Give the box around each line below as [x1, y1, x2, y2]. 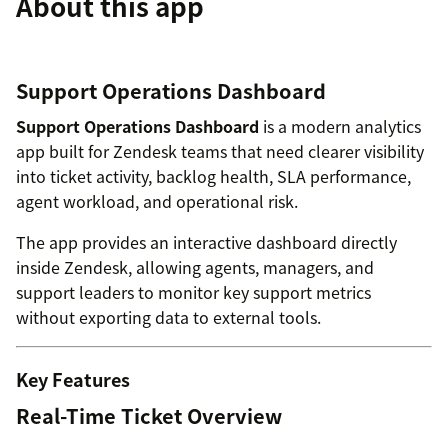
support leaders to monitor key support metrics [16, 279, 371, 304]
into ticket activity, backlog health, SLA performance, [16, 163, 411, 188]
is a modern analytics [259, 113, 421, 138]
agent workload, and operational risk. [16, 188, 298, 213]
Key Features [16, 365, 130, 393]
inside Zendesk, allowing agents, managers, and [16, 254, 374, 279]
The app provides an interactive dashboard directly [16, 229, 397, 254]
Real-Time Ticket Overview [16, 401, 282, 430]
